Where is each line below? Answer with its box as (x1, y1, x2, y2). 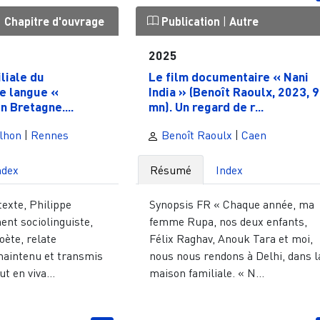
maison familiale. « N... (149, 266, 265, 281)
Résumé (150, 163, 192, 178)
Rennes (31, 128, 69, 143)
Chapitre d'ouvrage (4, 14, 105, 28)
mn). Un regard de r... (148, 99, 264, 115)
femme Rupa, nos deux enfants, (149, 214, 308, 229)
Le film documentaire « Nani (148, 69, 309, 85)
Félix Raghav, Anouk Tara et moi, (149, 231, 314, 246)
